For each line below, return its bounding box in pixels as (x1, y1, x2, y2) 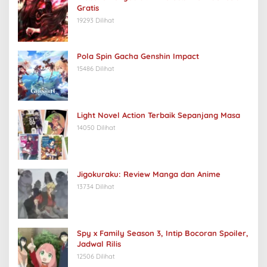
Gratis (77, 2, 99, 13)
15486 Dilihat (77, 64, 114, 73)
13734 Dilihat (77, 182, 114, 191)
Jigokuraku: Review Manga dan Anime (77, 169, 221, 179)
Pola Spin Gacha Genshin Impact (77, 51, 199, 61)
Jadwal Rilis (77, 238, 121, 249)
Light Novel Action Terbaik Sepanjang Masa (77, 110, 240, 120)
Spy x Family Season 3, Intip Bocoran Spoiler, (77, 228, 249, 238)
